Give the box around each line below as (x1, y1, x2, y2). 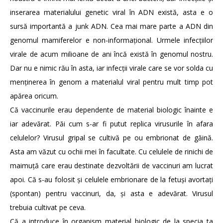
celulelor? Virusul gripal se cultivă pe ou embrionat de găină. (10, 133, 213, 143)
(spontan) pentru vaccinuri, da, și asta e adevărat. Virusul (10, 189, 213, 199)
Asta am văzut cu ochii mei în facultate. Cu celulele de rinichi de (10, 147, 213, 157)
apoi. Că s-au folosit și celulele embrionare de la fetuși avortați (10, 175, 213, 185)
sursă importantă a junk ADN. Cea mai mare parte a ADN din (10, 21, 213, 31)
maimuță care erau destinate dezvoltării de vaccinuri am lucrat (10, 161, 213, 171)
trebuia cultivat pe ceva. (10, 203, 86, 213)
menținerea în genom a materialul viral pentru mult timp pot (10, 77, 213, 87)
